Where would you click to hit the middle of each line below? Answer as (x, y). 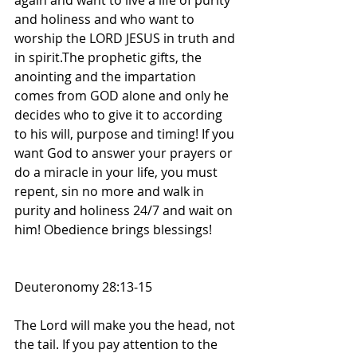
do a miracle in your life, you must (118, 173)
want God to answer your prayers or (125, 153)
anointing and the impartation (107, 77)
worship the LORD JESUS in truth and (126, 39)
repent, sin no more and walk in (111, 192)
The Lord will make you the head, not (126, 326)
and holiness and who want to (106, 20)
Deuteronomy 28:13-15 (83, 287)
